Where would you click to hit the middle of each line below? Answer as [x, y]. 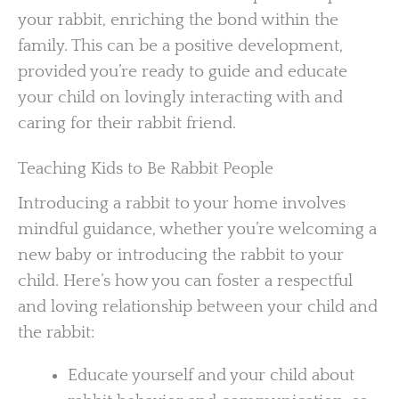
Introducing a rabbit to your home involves [182, 204]
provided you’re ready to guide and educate [183, 71]
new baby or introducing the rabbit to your [181, 256]
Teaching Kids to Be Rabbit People [146, 169]
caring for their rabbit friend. [127, 123]
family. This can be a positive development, [180, 45]
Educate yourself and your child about [211, 375]
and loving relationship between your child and [198, 307]
